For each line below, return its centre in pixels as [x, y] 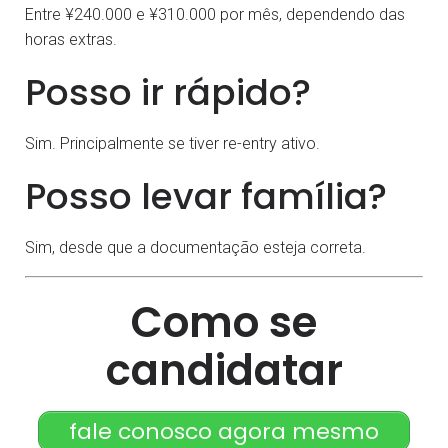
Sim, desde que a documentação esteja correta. [195, 248]
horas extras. [71, 40]
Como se [224, 323]
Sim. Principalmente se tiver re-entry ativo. [172, 144]
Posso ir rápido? [168, 93]
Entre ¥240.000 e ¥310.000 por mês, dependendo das [215, 15]
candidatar [224, 371]
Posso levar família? [206, 197]
